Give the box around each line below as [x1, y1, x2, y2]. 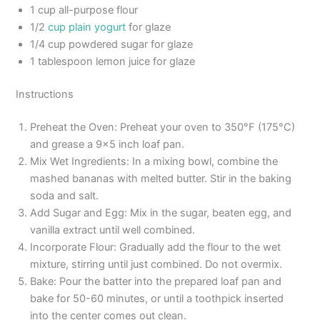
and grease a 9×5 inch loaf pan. [30, 138, 185, 151]
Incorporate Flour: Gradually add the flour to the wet [30, 241, 281, 254]
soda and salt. [30, 189, 99, 203]
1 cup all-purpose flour [30, 4, 139, 17]
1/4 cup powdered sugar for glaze [30, 38, 194, 51]
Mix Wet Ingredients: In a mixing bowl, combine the [30, 155, 279, 169]
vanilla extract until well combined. [30, 224, 196, 237]
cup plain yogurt [48, 21, 126, 34]
